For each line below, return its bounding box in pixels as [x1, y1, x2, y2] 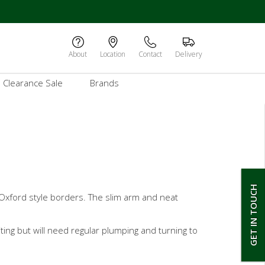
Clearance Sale [2, 76, 63, 89]
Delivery [175, 49, 202, 59]
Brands [89, 76, 119, 89]
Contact [138, 49, 162, 59]
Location [100, 49, 125, 59]
